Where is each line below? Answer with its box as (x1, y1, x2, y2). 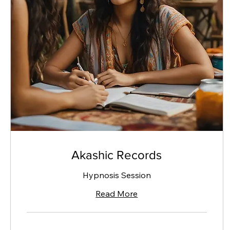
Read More (95, 188, 138, 199)
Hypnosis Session (82, 169, 151, 180)
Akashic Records (71, 147, 162, 162)
